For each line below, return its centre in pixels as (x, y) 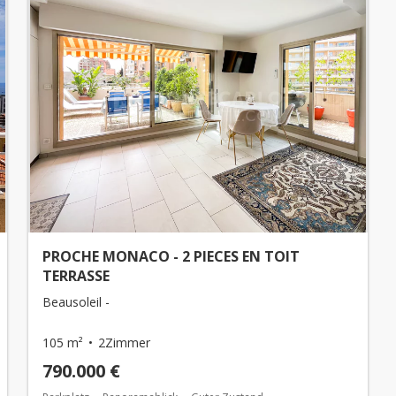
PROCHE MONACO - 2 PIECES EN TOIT (171, 256)
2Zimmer (124, 343)
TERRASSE (76, 276)
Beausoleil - (76, 302)
